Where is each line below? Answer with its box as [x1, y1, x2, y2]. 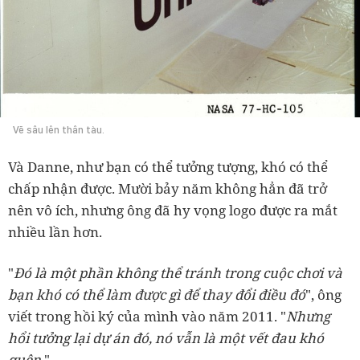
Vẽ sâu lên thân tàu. [13, 123, 104, 136]
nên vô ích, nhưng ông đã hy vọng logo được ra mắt [8, 200, 337, 219]
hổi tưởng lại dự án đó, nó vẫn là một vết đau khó [8, 328, 324, 347]
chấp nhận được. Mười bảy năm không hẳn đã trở [8, 178, 327, 198]
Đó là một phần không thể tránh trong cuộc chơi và [14, 263, 342, 282]
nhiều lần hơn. [8, 222, 102, 241]
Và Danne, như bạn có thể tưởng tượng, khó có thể [8, 157, 328, 176]
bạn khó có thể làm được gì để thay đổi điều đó [8, 284, 305, 304]
